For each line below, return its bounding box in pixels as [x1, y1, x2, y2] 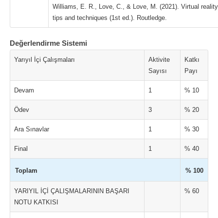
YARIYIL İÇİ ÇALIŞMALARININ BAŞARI [14, 187, 129, 195]
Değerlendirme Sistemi [10, 39, 87, 47]
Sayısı [148, 67, 167, 74]
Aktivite [148, 56, 170, 63]
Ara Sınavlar [14, 126, 49, 133]
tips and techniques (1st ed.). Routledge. [53, 14, 167, 21]
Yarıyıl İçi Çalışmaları [14, 56, 75, 63]
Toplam [15, 167, 37, 174]
